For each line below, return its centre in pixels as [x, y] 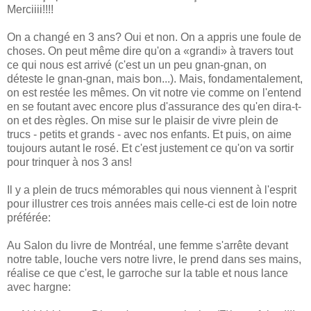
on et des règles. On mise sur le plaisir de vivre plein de [143, 120]
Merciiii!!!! [30, 9]
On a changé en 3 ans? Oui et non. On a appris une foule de [154, 37]
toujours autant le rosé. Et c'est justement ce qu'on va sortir [150, 148]
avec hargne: [39, 287]
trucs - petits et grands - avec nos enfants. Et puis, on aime [149, 134]
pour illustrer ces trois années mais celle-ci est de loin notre [152, 203]
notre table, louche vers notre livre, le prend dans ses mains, [154, 259]
